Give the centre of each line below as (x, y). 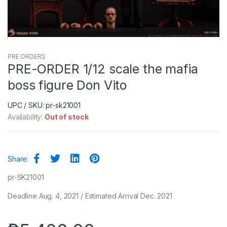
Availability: (26, 117)
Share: (18, 159)
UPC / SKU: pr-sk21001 (44, 105)
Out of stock (67, 117)
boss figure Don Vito (67, 85)
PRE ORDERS (27, 56)
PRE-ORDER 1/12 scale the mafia (103, 69)
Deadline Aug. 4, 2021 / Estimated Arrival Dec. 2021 (90, 196)
